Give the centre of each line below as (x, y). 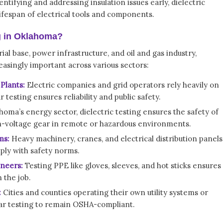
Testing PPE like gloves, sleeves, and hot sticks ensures (122, 166)
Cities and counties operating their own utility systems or (105, 192)
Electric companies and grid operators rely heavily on (122, 85)
